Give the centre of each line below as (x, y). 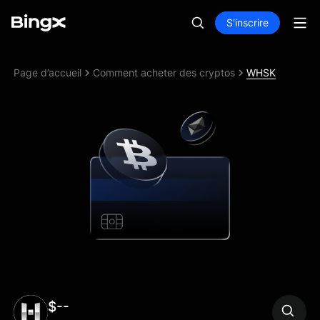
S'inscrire (247, 22)
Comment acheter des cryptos (164, 72)
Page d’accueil (48, 72)
